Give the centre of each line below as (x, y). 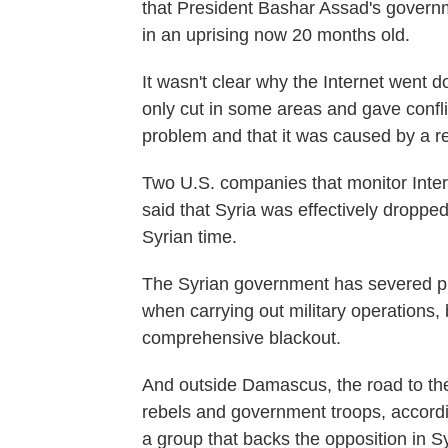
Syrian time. (189, 236)
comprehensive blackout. (241, 337)
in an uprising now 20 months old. (276, 34)
